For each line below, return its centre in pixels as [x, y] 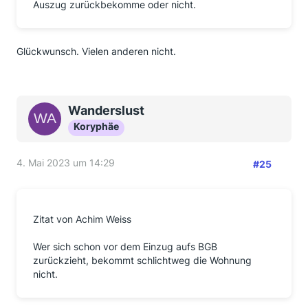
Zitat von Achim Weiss [82, 219]
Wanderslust [106, 110]
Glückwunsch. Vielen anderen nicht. [96, 51]
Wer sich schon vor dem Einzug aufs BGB [125, 246]
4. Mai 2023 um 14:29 [66, 163]
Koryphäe [96, 126]
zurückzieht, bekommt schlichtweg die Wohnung [142, 260]
